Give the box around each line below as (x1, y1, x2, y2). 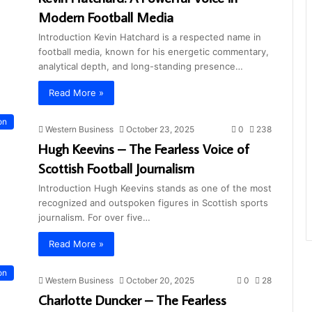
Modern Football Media (38, 7, 173, 26)
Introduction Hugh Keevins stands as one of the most (38, 182, 272, 194)
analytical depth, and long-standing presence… (38, 60, 243, 72)
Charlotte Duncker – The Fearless (38, 290, 226, 309)
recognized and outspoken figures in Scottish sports (38, 196, 268, 208)
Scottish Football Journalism (38, 158, 194, 177)
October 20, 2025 (126, 274, 194, 286)
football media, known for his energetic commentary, (38, 45, 269, 57)
